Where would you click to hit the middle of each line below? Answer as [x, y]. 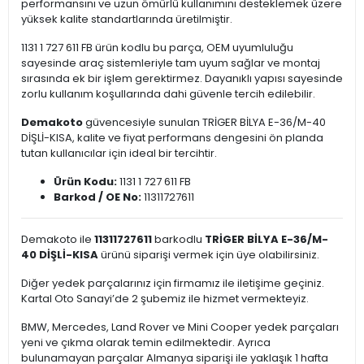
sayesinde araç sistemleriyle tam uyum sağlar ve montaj [171, 63]
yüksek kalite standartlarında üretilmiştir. [127, 19]
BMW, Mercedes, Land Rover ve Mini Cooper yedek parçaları [180, 327]
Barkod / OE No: [97, 197]
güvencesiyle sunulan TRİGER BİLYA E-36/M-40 [204, 123]
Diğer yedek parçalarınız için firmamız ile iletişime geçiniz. [173, 284]
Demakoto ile [58, 240]
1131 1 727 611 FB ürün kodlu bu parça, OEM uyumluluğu [157, 48]
